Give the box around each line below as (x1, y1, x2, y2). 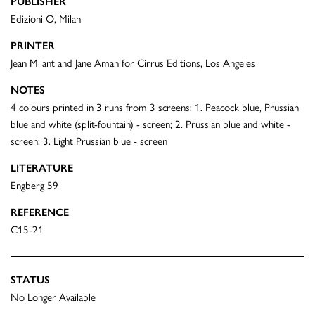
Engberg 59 (11, 176, 58, 192)
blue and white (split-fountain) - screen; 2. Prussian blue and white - (11, 115, 290, 131)
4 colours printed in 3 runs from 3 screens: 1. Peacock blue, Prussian (11, 98, 299, 114)
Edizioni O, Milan (11, 10, 81, 25)
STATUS (11, 273, 50, 286)
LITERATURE (11, 161, 73, 174)
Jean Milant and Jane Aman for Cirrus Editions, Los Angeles (11, 54, 255, 70)
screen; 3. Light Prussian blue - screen (11, 132, 167, 148)
